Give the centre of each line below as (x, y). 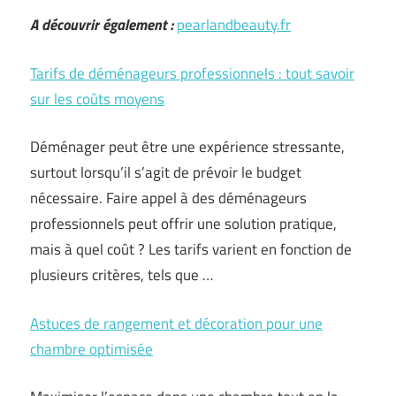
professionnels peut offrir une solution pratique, (183, 224)
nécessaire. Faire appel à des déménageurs (168, 198)
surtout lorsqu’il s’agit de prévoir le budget (166, 172)
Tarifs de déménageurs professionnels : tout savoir (192, 73)
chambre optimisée (91, 349)
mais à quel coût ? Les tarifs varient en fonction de (191, 249)
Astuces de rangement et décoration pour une (176, 323)
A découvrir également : (102, 25)
